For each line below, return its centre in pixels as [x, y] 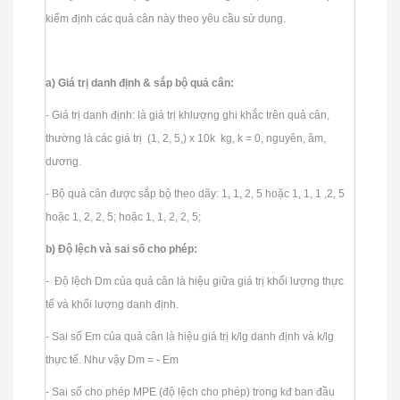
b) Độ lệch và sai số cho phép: [123, 249]
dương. [65, 161]
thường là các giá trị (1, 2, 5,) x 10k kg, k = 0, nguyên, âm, [186, 138]
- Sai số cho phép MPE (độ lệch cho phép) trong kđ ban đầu [190, 392]
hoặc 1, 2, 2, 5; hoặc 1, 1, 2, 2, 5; [125, 217]
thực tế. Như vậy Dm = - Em [113, 359]
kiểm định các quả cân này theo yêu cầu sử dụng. [167, 18]
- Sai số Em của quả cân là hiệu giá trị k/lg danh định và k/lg [190, 336]
